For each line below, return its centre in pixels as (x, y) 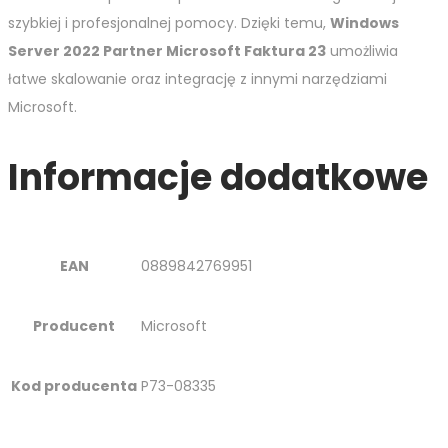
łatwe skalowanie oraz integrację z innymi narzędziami (197, 79)
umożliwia (362, 51)
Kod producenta (74, 386)
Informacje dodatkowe (218, 178)
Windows (364, 23)
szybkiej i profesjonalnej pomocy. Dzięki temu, (169, 23)
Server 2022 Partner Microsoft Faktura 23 (167, 51)
